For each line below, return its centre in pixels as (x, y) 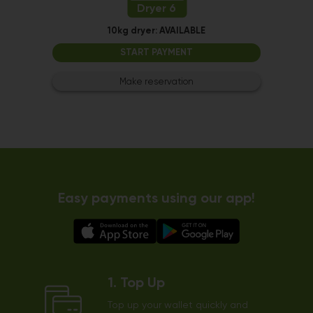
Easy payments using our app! (156, 199)
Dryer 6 (156, 9)
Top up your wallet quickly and (177, 305)
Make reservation (156, 82)
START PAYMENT (156, 53)
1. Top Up (136, 284)
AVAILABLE (182, 31)
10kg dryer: (133, 31)
